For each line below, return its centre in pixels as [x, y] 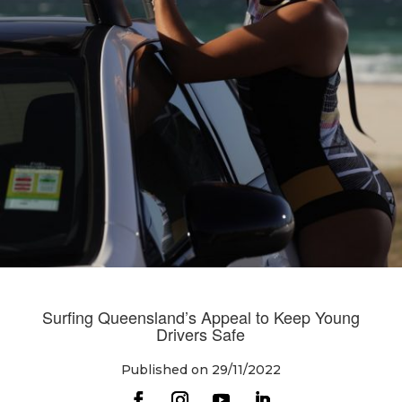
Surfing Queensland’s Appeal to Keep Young [201, 317]
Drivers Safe [201, 334]
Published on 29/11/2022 [201, 370]
